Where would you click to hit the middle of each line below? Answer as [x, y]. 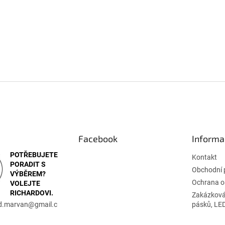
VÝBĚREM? [28, 174]
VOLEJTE [25, 184]
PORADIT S [28, 164]
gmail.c [46, 205]
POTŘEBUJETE [34, 155]
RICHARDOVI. [32, 193]
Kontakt [204, 157]
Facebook [98, 139]
